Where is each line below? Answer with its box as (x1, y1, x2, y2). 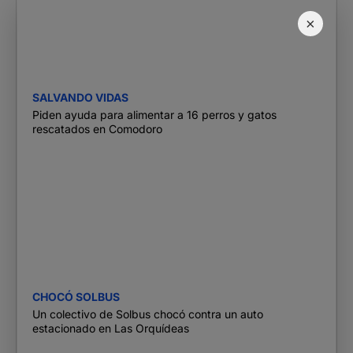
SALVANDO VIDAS (32, 91, 128, 105)
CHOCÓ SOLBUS (32, 290, 120, 304)
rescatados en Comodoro (32, 122, 162, 136)
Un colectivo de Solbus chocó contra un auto (32, 307, 263, 321)
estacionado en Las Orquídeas (32, 321, 189, 336)
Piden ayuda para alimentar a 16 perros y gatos (32, 108, 277, 122)
